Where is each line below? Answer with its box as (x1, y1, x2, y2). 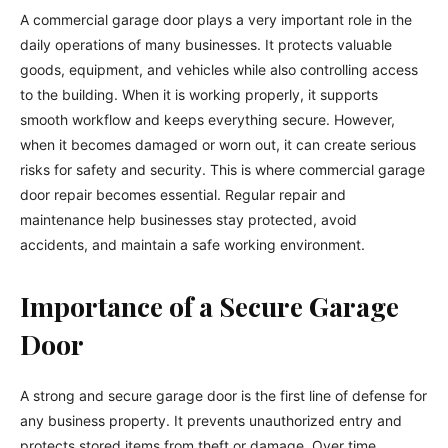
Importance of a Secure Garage (20, 287, 399, 324)
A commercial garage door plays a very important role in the (20, 10, 412, 28)
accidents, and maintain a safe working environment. (20, 235, 365, 253)
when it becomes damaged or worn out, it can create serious (20, 135, 416, 153)
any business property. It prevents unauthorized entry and (20, 411, 402, 429)
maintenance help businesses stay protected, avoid (20, 210, 357, 228)
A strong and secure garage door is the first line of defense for (20, 386, 427, 404)
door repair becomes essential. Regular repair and (20, 185, 346, 203)
